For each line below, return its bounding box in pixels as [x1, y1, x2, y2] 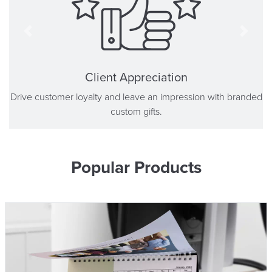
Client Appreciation [84, 70, 188, 85]
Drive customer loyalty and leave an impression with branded [10, 90, 262, 103]
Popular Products [70, 157, 202, 178]
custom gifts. [110, 105, 162, 118]
